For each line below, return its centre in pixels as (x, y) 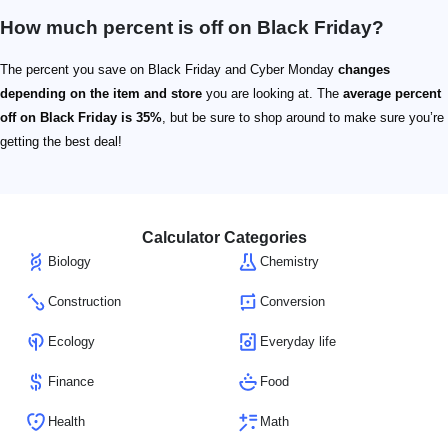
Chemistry (289, 261)
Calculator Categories (224, 237)
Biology (69, 261)
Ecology (71, 341)
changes (364, 69)
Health (66, 421)
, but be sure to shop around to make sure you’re (303, 117)
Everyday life (298, 341)
